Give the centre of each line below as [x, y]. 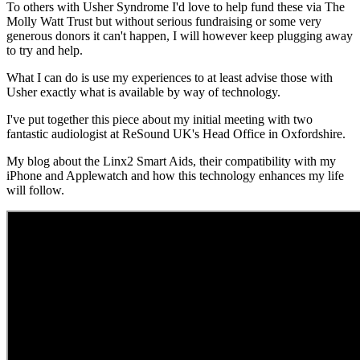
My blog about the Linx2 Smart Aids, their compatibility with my [171, 161]
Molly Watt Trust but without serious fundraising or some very [164, 21]
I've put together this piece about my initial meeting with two [160, 119]
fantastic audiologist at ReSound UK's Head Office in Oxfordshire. [176, 134]
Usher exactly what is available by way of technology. [143, 92]
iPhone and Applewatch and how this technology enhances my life [175, 176]
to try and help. [45, 50]
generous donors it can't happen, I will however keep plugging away [180, 36]
